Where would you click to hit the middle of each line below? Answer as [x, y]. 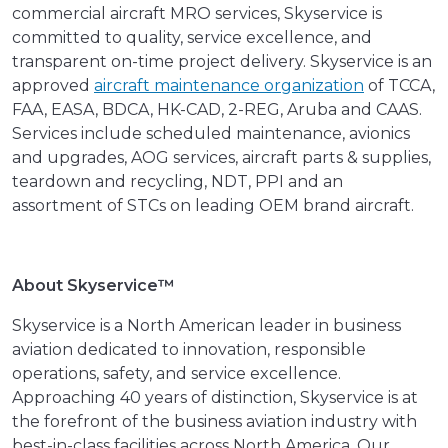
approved [53, 86]
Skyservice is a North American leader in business [206, 326]
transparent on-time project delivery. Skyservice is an [222, 62]
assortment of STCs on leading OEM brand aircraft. [213, 206]
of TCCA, [399, 86]
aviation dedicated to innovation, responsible [189, 350]
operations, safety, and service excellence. [176, 374]
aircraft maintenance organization [229, 86]
